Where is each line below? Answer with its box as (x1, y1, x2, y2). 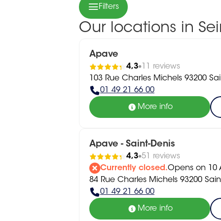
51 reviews (142, 152, 180, 160)
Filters (99, 3, 119, 11)
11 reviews (142, 63, 180, 71)
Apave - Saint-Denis (89, 140, 175, 149)
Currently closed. (100, 164, 168, 172)
